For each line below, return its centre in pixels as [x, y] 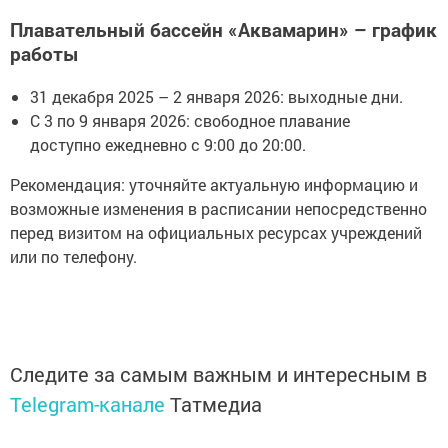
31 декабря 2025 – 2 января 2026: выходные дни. [216, 97]
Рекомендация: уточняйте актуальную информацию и [214, 185]
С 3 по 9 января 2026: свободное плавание [190, 121]
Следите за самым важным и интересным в [218, 374]
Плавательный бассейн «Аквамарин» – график [223, 30]
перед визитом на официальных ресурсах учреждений [216, 233]
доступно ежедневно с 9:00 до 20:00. [170, 145]
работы [44, 54]
